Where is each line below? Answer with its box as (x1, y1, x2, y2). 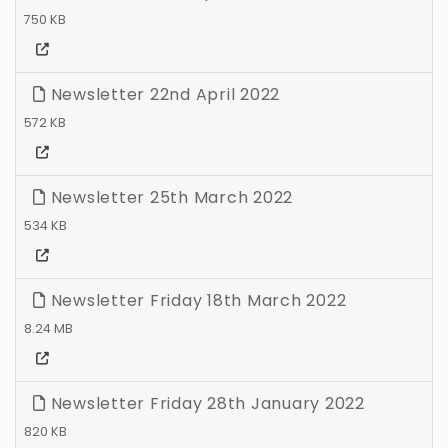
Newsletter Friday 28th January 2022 (45, 392, 365, 416)
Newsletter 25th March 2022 (45, 186, 293, 210)
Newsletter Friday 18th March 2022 (45, 289, 347, 313)
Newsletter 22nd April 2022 (45, 83, 280, 107)
